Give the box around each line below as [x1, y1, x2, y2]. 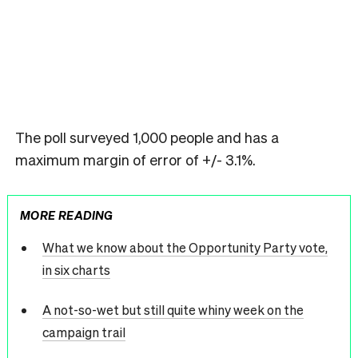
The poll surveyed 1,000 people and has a [15, 128, 279, 147]
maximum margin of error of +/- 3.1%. [15, 150, 256, 169]
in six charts [42, 261, 110, 278]
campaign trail [42, 323, 125, 340]
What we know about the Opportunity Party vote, [42, 238, 328, 256]
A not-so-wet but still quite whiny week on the [42, 300, 304, 318]
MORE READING [20, 207, 113, 223]
